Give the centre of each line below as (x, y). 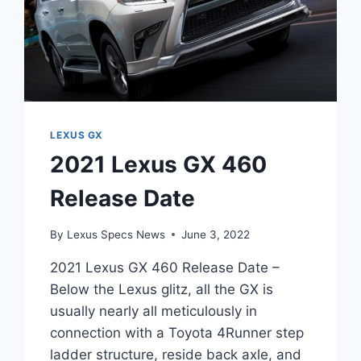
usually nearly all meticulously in (154, 311)
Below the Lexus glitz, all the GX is (162, 289)
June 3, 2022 (215, 234)
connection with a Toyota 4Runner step (177, 332)
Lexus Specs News (116, 234)
